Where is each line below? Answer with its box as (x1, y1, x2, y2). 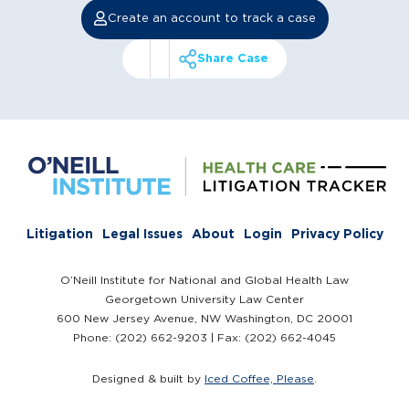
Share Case (197, 51, 268, 66)
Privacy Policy (290, 226, 383, 242)
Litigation (26, 226, 93, 242)
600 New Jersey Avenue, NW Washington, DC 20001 (57, 312, 352, 325)
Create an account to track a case (107, 11, 316, 26)
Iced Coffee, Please (204, 372, 314, 385)
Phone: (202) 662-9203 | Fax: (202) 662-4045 (73, 331, 336, 344)
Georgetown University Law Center (105, 293, 304, 306)
